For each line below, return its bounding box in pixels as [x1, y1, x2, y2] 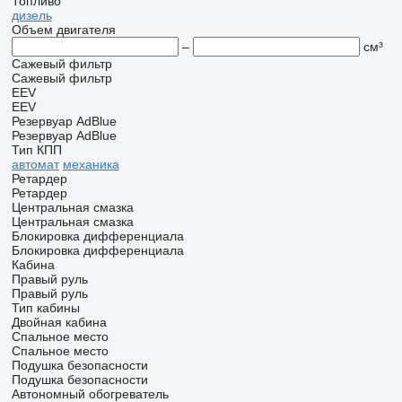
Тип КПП [11, 143, 62, 157]
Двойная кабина [11, 315, 107, 329]
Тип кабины [11, 301, 80, 315]
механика [62, 157, 119, 171]
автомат [11, 157, 59, 171]
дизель [11, 8, 52, 22]
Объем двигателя [11, 22, 116, 37]
